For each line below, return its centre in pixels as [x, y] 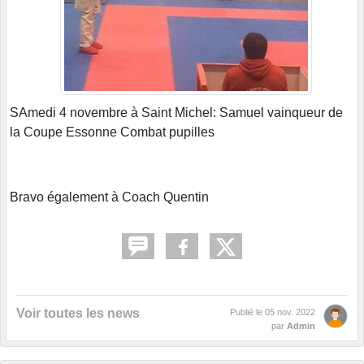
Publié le [247, 312]
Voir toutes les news [78, 313]
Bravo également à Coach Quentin [109, 197]
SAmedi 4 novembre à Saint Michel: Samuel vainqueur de [176, 112]
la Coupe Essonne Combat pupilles [112, 132]
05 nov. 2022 [290, 312]
